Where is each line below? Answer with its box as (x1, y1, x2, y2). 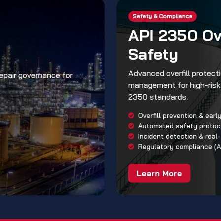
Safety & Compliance (132, 12, 192, 20)
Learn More (137, 168, 182, 179)
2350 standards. (128, 92, 188, 102)
